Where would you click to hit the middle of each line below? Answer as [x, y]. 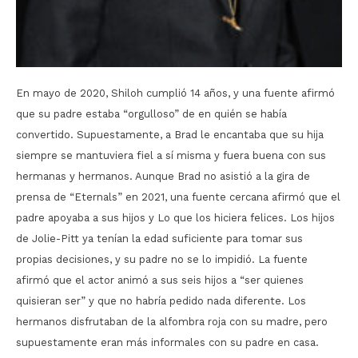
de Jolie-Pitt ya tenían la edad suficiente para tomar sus [159, 238]
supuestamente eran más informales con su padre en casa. [167, 342]
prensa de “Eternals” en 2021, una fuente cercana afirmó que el [178, 197]
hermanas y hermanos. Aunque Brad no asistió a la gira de [163, 176]
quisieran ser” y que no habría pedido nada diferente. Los [161, 300]
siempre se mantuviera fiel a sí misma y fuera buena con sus [171, 155]
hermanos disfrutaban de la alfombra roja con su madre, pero [172, 321]
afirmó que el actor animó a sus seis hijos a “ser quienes [160, 280]
